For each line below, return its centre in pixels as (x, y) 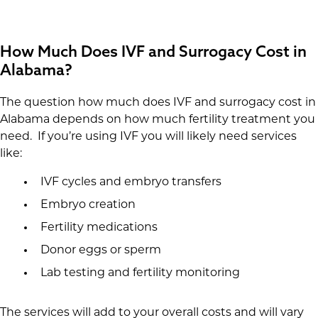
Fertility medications (99, 228)
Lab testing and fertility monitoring (140, 274)
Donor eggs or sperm (100, 251)
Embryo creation (88, 205)
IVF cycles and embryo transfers (131, 183)
